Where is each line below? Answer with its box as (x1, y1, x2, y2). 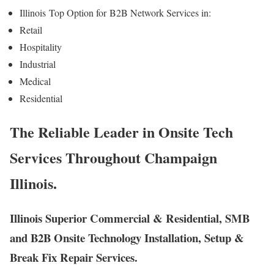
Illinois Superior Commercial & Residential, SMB (10, 210, 250, 227)
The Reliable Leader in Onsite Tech (10, 121, 233, 143)
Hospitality (20, 40, 65, 54)
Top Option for (49, 6, 106, 20)
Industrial (20, 57, 59, 71)
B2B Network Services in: (106, 6, 214, 20)
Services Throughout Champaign (10, 147, 217, 169)
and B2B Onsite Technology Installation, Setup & (10, 229, 244, 246)
